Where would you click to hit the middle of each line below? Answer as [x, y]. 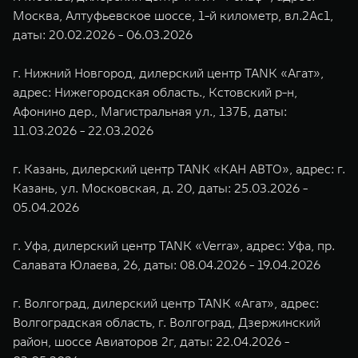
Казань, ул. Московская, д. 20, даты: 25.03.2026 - [160, 188]
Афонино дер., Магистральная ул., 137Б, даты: [150, 111]
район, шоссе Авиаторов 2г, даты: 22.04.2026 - [151, 341]
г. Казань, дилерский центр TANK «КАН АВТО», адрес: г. [179, 169]
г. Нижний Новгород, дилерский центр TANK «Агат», [168, 73]
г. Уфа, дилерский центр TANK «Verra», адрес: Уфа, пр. [174, 245]
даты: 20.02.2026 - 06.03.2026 [103, 34]
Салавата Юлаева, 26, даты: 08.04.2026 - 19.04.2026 [167, 265]
